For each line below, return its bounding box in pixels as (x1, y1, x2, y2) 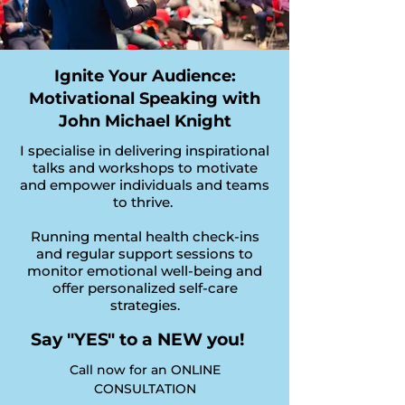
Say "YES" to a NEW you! (31, 329, 244, 350)
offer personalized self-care (52, 279, 238, 297)
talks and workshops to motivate (32, 159, 258, 176)
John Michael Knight (58, 111, 231, 131)
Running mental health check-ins (30, 228, 259, 245)
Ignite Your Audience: (53, 66, 236, 86)
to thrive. (113, 193, 176, 211)
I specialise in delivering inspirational (20, 142, 269, 159)
